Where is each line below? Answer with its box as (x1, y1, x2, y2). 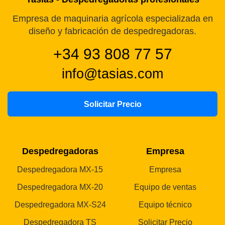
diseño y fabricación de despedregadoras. (29, 26, 196, 36)
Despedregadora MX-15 (17, 165, 103, 174)
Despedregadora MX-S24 (14, 200, 106, 209)
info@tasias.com (62, 66, 163, 82)
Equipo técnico (138, 200, 192, 209)
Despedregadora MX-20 (17, 183, 103, 192)
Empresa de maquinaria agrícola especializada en (12, 13, 213, 24)
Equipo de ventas (134, 183, 196, 192)
